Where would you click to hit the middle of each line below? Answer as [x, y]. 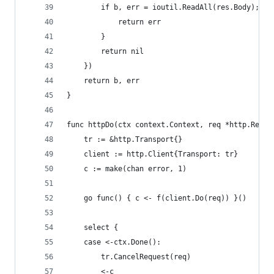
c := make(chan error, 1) [135, 169]
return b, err [112, 81]
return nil [122, 51]
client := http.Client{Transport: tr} [161, 154]
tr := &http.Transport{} [133, 139]
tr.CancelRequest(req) [146, 257]
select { [101, 228]
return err [139, 22]
